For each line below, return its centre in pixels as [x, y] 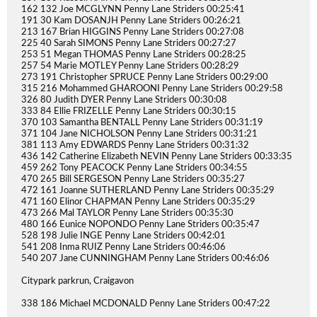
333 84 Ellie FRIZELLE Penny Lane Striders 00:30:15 [129, 111]
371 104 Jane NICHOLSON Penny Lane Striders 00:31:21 [139, 134]
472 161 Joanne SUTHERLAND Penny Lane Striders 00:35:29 [148, 191]
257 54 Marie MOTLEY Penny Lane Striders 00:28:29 [130, 66]
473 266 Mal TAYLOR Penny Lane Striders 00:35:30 [127, 213]
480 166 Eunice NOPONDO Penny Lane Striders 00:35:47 [140, 225]
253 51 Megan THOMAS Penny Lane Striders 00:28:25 [134, 55]
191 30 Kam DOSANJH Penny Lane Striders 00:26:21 [131, 21]
